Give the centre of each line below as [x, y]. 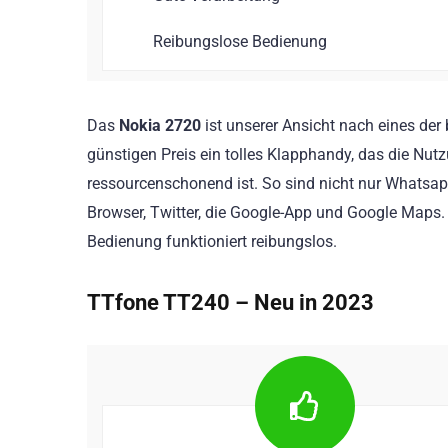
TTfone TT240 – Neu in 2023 [230, 301]
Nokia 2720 [160, 125]
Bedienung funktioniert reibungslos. [212, 241]
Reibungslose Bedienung [240, 41]
